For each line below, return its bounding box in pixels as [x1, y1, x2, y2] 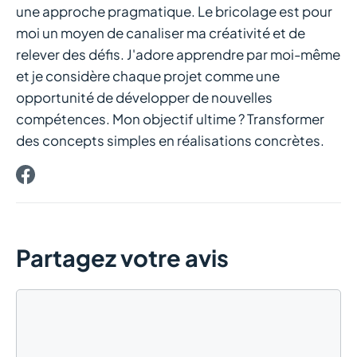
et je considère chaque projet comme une [16, 67, 280, 85]
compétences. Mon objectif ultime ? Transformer [16, 110, 324, 128]
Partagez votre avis [16, 243, 229, 273]
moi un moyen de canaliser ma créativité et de [16, 24, 305, 42]
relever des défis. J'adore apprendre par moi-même [16, 45, 340, 64]
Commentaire [15, 290, 104, 308]
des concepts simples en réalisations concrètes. [16, 131, 324, 150]
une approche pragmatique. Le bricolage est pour [16, 2, 332, 21]
